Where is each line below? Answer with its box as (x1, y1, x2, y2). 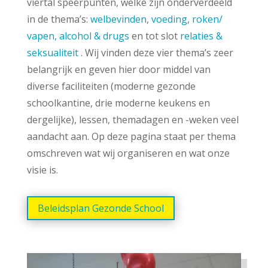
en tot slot (129, 29, 180, 42)
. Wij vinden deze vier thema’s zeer (80, 45, 233, 59)
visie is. (26, 163, 58, 176)
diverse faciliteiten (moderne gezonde (26, 79, 196, 93)
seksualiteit (26, 45, 81, 59)
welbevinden (90, 12, 147, 26)
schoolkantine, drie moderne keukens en (26, 96, 210, 109)
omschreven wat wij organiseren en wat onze (26, 146, 230, 160)
